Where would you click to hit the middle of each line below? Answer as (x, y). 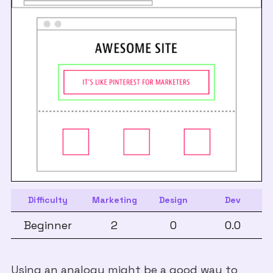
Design (174, 200)
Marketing (114, 200)
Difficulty (48, 200)
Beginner (48, 225)
